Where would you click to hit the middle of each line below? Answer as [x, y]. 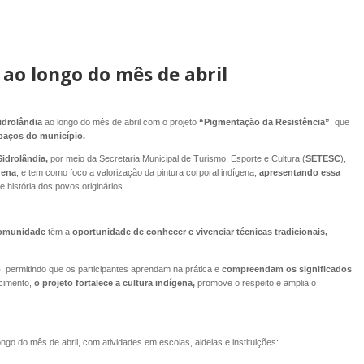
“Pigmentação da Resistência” [263, 121]
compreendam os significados [286, 269]
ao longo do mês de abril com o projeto [120, 121]
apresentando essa [298, 173]
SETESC [323, 159]
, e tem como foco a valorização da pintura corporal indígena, [136, 173]
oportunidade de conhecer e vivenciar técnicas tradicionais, [198, 232]
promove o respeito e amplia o [256, 282]
